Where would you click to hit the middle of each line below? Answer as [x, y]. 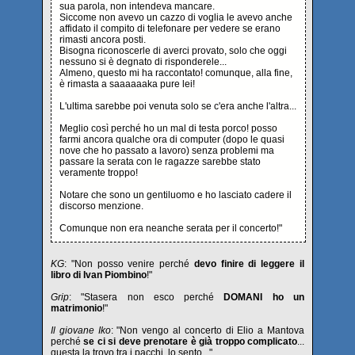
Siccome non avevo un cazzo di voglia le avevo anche [176, 17]
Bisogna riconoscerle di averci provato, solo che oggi [173, 50]
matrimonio [76, 308]
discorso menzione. [101, 206]
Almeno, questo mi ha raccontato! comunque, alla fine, [176, 73]
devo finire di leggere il [249, 263]
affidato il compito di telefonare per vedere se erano [170, 28]
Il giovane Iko [81, 330]
